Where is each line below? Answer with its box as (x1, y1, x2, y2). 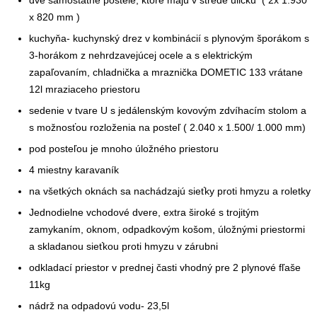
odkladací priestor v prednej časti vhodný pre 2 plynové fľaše (29, 263, 301, 274)
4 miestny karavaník (29, 165, 120, 176)
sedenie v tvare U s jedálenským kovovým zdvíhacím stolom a (29, 105, 307, 117)
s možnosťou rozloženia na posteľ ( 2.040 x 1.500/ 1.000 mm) (29, 122, 306, 134)
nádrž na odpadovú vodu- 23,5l (29, 301, 170, 312)
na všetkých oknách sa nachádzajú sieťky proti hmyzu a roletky (29, 186, 311, 197)
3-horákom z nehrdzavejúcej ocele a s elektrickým (29, 50, 253, 62)
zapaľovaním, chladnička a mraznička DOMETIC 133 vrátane (29, 67, 304, 79)
